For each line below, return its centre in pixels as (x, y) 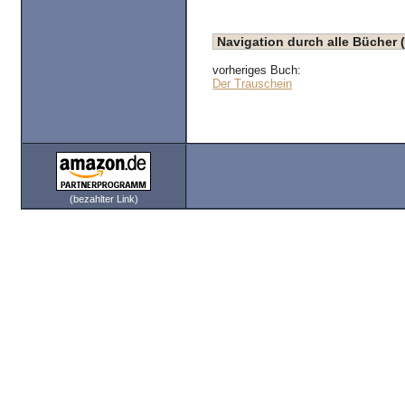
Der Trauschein (253, 83)
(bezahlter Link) (104, 198)
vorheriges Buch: (257, 70)
